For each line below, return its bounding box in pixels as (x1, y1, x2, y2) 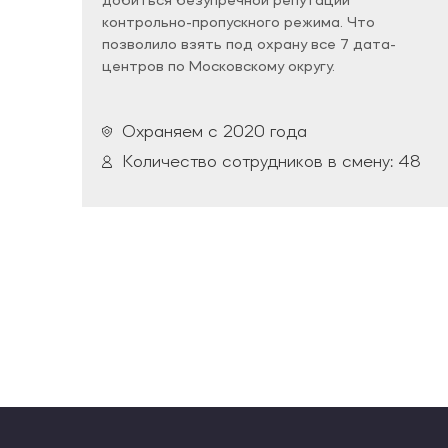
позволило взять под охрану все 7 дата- (102, 37, 396, 54)
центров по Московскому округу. (102, 59, 335, 76)
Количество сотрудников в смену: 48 (122, 153, 421, 172)
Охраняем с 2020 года (122, 123, 307, 142)
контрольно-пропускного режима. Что (102, 15, 375, 32)
